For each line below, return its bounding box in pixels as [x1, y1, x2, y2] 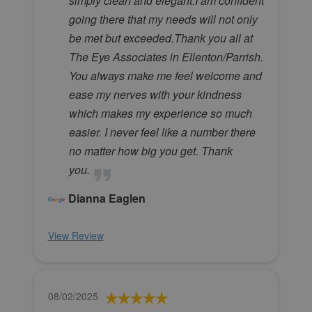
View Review [47, 228, 104, 243]
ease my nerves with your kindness [68, 86, 242, 103]
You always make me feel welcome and [68, 68, 262, 84]
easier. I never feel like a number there [68, 124, 256, 141]
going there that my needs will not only [68, 11, 258, 28]
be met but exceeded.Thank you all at [68, 30, 253, 47]
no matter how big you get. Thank [68, 143, 233, 159]
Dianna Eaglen [68, 190, 146, 207]
